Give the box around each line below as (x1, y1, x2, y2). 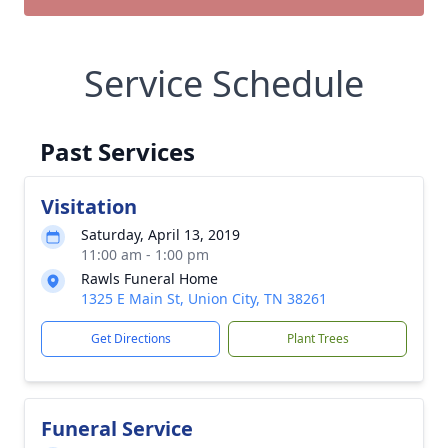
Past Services (40, 135, 195, 168)
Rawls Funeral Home (81, 269, 218, 288)
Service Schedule (84, 59, 364, 108)
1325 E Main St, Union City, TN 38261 (81, 289, 327, 308)
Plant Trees (286, 330, 349, 347)
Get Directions (90, 330, 171, 347)
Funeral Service (41, 415, 193, 442)
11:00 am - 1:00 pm (81, 245, 209, 264)
